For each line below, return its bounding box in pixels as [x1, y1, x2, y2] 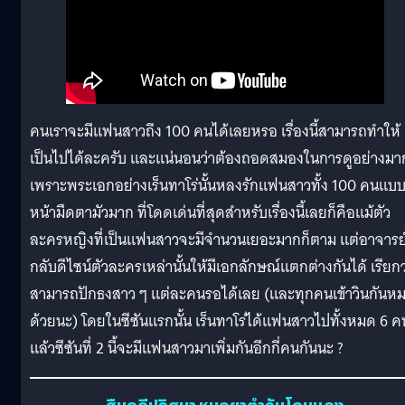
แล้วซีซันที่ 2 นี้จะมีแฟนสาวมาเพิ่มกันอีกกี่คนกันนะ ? [30, 335, 344, 363]
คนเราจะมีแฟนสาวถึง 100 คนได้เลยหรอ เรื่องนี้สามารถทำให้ [30, 118, 400, 146]
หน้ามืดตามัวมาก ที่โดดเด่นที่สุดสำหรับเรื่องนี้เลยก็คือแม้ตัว [30, 200, 391, 227]
